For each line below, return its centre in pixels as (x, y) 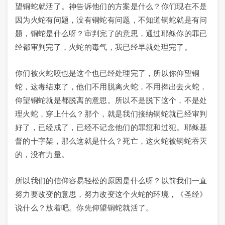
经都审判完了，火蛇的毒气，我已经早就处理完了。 (103, 47)
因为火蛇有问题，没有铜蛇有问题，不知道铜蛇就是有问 (111, 20)
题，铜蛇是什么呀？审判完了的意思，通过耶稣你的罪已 (111, 33)
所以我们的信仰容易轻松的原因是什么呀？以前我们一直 (111, 181)
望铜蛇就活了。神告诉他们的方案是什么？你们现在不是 (111, 6)
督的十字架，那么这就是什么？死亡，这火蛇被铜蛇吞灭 (111, 141)
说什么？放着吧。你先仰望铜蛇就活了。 (84, 208)
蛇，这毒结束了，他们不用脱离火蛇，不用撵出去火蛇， (111, 87)
